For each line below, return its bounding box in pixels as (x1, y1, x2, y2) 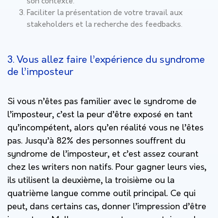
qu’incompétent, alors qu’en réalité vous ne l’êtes (7, 123, 203, 133)
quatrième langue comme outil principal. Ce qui (7, 188, 196, 199)
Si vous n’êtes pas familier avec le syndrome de (7, 96, 197, 107)
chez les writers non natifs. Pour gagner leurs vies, (7, 162, 206, 173)
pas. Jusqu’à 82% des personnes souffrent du (7, 136, 185, 146)
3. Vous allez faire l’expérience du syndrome (7, 54, 205, 66)
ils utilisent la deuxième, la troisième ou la (7, 175, 175, 186)
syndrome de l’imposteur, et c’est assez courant (7, 149, 199, 160)
